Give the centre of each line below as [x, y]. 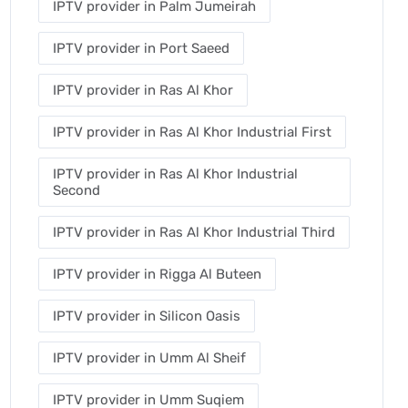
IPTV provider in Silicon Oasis [147, 316]
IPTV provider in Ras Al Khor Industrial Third [194, 232]
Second [76, 190]
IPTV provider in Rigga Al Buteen [157, 274]
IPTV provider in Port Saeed [141, 48]
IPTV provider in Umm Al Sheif [149, 358]
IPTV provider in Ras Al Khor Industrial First [192, 132]
